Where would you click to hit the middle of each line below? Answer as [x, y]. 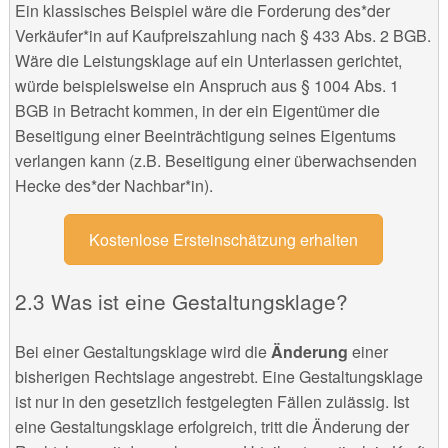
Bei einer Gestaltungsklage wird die [142, 352]
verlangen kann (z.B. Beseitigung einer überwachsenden [215, 160]
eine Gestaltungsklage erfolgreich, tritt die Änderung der [211, 427]
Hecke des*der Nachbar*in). [113, 185]
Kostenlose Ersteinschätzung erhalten [224, 239]
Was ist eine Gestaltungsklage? [199, 301]
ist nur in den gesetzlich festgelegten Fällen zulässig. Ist [211, 402]
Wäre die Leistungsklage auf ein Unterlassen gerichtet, [208, 60]
